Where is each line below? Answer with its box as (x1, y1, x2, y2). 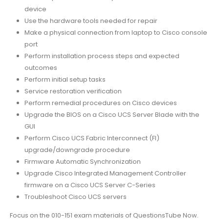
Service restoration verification (24, 86, 122, 96)
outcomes (24, 63, 57, 72)
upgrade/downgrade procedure (24, 145, 130, 154)
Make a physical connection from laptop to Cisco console (24, 27, 207, 37)
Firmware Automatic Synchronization (24, 156, 141, 166)
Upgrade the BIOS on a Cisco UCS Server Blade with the (24, 109, 199, 119)
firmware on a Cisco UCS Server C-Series (24, 180, 155, 190)
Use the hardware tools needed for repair (24, 16, 157, 25)
